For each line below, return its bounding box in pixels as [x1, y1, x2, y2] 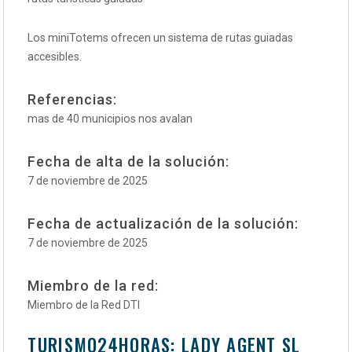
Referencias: [27, 91, 118, 108]
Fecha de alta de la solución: [27, 153, 230, 170]
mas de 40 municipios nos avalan [27, 112, 193, 126]
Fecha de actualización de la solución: [27, 215, 299, 233]
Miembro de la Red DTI [27, 299, 141, 312]
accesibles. [27, 50, 82, 64]
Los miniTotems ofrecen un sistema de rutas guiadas [27, 31, 294, 45]
